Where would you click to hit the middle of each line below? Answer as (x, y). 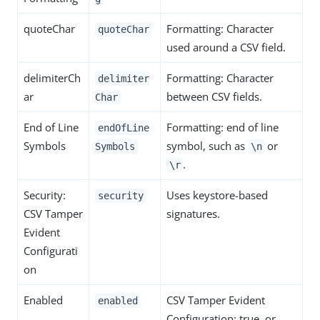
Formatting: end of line (222, 127)
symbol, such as (207, 146)
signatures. (193, 214)
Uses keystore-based (217, 195)
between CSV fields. (214, 96)
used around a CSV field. (226, 47)
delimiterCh (52, 78)
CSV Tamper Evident (216, 300)
